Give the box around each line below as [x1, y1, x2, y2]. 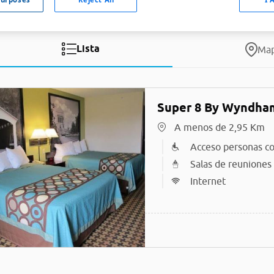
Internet [190, 176, 226, 187]
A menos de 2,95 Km [174, 122, 265, 133]
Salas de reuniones [190, 158, 272, 169]
